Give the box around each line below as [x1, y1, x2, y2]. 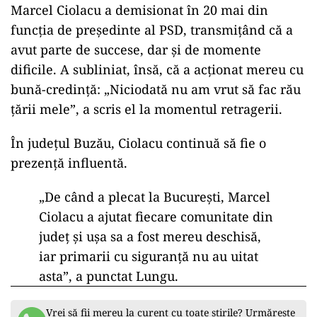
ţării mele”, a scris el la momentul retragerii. [11, 100, 282, 117]
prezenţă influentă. [11, 154, 127, 171]
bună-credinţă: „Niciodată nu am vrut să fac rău [11, 81, 301, 98]
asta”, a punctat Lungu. [39, 267, 178, 284]
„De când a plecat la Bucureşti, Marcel [39, 188, 270, 205]
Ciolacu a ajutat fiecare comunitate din [39, 208, 273, 225]
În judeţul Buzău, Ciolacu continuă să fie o [11, 134, 266, 151]
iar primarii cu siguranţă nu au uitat [39, 248, 258, 265]
